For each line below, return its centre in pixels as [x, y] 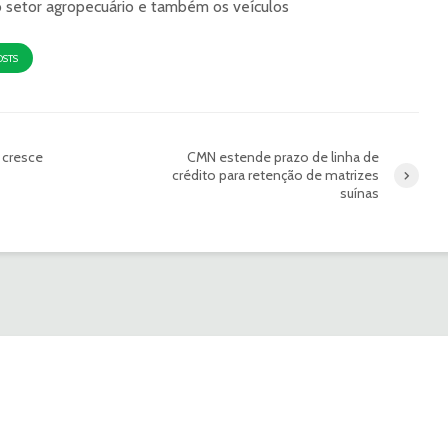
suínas [359, 193]
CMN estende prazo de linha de [283, 157]
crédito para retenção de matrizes [275, 175]
